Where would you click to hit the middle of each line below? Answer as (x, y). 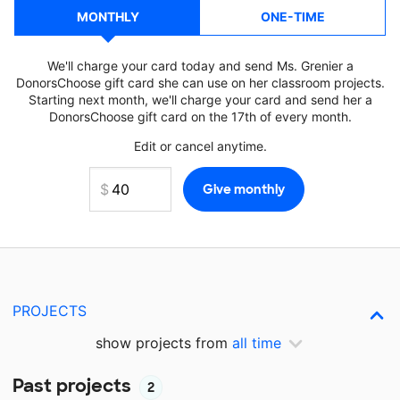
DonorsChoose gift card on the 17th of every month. (200, 117)
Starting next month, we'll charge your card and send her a (200, 100)
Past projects (74, 385)
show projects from (164, 343)
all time (257, 343)
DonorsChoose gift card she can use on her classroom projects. (200, 83)
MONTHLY (108, 17)
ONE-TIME (292, 17)
